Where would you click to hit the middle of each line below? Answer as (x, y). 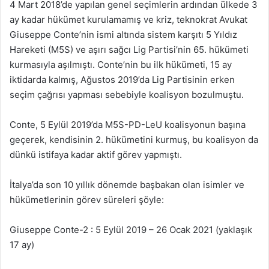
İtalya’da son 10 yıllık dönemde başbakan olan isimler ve (127, 184)
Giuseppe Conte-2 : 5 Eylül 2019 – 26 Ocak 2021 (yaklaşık (131, 229)
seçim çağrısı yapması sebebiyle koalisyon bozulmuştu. (127, 94)
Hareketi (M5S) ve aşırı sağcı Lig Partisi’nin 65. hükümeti (129, 49)
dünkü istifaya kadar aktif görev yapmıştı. (96, 154)
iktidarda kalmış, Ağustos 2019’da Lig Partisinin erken (122, 79)
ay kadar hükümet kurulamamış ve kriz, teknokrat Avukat (128, 19)
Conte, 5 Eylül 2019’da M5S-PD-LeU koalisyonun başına (128, 124)
